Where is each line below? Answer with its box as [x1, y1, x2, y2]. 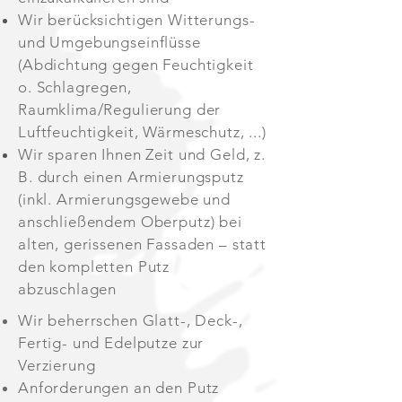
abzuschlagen [18, 279, 118, 298]
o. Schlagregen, [18, 77, 132, 96]
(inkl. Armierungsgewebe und [18, 189, 231, 208]
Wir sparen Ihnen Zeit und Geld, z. [18, 144, 266, 163]
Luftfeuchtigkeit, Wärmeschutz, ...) [18, 122, 267, 141]
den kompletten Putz [18, 257, 170, 275]
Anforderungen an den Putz [18, 378, 220, 397]
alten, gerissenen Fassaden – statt [18, 234, 267, 253]
